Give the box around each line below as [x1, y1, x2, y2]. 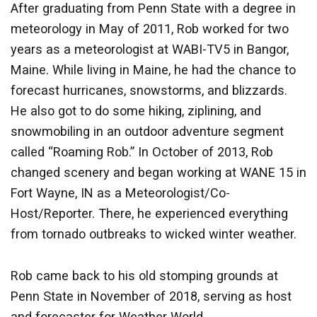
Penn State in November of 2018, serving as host [11, 288, 292, 304]
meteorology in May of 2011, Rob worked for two [11, 21, 289, 36]
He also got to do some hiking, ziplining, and [11, 103, 261, 118]
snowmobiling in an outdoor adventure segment [11, 123, 284, 139]
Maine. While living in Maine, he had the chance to [11, 62, 296, 77]
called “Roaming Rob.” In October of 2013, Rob [11, 144, 273, 159]
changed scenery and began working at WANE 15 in [11, 164, 306, 180]
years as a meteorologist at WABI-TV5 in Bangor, [11, 41, 289, 57]
